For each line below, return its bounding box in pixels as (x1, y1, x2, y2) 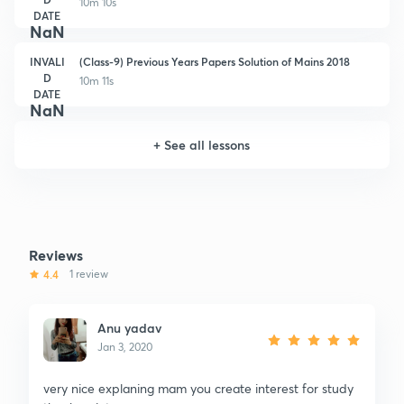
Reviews (29, 244, 83, 264)
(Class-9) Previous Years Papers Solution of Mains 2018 (79, 53, 350, 69)
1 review (69, 266, 108, 280)
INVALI (29, 53, 65, 69)
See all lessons (164, 135, 251, 153)
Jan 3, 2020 (97, 339, 152, 353)
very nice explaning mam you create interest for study (43, 379, 353, 397)
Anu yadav (97, 318, 161, 336)
